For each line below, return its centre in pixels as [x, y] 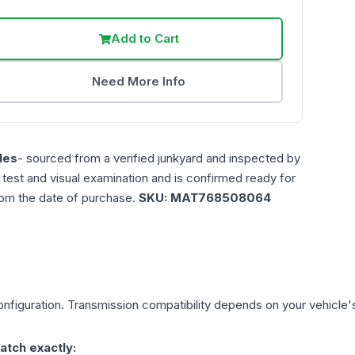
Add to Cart [145, 39]
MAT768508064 [221, 198]
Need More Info [139, 82]
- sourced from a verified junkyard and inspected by [159, 158]
